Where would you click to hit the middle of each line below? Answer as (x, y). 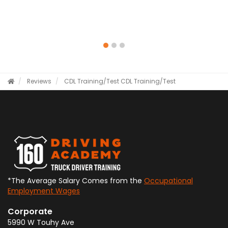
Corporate (30, 211)
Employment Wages (44, 191)
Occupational (168, 181)
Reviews (39, 81)
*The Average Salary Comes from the (76, 181)
